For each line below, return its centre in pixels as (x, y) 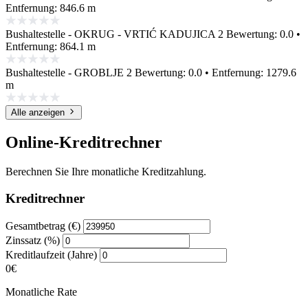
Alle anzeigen (38, 113)
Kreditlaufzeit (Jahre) (51, 254)
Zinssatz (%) (33, 240)
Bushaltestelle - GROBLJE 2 (69, 73)
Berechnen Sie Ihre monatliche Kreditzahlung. (106, 172)
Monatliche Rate (41, 291)
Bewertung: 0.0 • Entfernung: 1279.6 (216, 73)
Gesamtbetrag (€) (43, 225)
